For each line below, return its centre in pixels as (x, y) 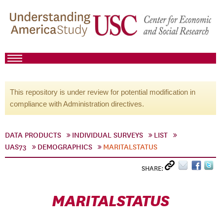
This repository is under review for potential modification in (103, 92)
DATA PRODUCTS (33, 135)
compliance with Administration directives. (77, 104)
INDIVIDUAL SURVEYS (108, 135)
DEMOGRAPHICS (65, 147)
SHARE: (153, 168)
